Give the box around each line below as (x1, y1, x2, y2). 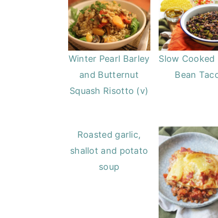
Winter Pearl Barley (68, 53, 150, 64)
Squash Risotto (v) (69, 85, 149, 96)
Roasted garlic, (77, 129, 141, 140)
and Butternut (79, 69, 139, 80)
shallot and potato (70, 145, 148, 156)
